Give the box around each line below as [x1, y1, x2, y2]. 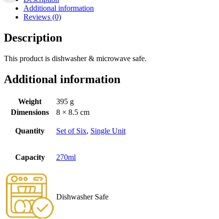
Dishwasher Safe [56, 192, 109, 201]
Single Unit [90, 126, 126, 135]
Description [4, 31, 62, 44]
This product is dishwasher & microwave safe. [4, 54, 147, 63]
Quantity [15, 126, 44, 135]
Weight [18, 97, 42, 106]
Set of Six [56, 126, 87, 135]
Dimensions [11, 108, 49, 116]
